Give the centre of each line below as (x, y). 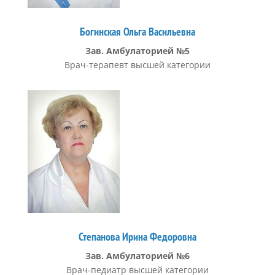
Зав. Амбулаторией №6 (137, 256)
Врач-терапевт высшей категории (137, 65)
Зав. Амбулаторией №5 (137, 51)
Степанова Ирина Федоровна (137, 237)
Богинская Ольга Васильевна (137, 32)
